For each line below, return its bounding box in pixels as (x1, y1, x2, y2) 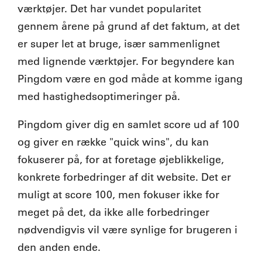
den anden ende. (18, 241, 101, 254)
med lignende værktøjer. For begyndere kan (18, 55, 235, 68)
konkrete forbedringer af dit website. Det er (18, 171, 231, 184)
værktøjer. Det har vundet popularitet (18, 2, 201, 16)
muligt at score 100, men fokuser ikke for (18, 188, 219, 202)
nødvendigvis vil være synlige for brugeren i (18, 223, 237, 237)
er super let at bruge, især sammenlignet (18, 37, 220, 51)
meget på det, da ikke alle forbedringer (18, 206, 209, 219)
